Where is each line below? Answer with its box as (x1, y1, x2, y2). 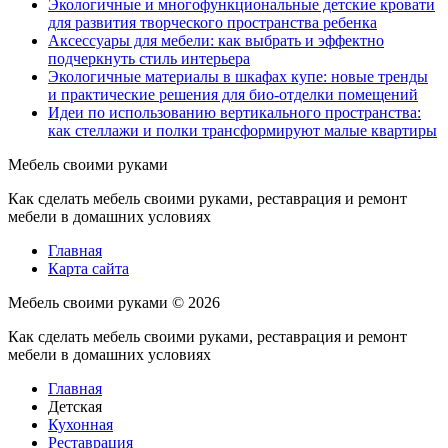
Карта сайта (48, 260, 129, 277)
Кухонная (48, 416, 113, 433)
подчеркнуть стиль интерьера (48, 50, 250, 67)
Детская (48, 398, 102, 415)
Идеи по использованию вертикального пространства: (48, 104, 421, 121)
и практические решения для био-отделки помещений (48, 86, 418, 103)
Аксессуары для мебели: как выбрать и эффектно (48, 32, 384, 49)
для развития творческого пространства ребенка (48, 14, 377, 31)
